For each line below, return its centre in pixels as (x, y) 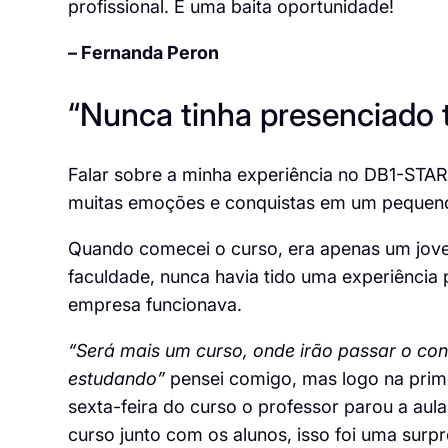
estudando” (116, 379)
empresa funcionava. (154, 305)
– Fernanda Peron (143, 52)
